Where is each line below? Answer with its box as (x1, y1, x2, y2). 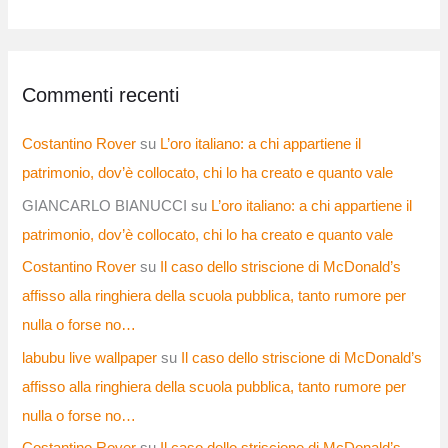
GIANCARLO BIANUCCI (22, 197, 188, 214)
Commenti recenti (22, 83, 180, 106)
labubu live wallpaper (22, 349, 158, 366)
